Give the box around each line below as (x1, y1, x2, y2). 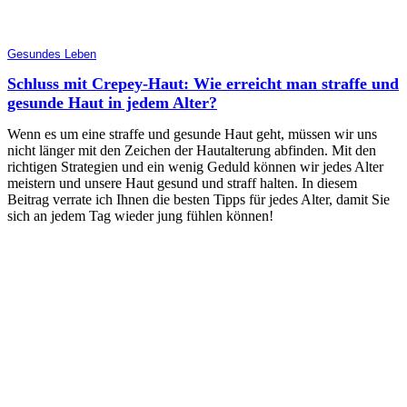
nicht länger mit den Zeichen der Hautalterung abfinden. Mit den (7, 142, 376, 158)
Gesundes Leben (7, 46, 96, 61)
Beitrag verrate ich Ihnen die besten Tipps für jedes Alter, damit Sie (7, 191, 390, 207)
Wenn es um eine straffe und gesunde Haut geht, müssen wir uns (7, 125, 377, 142)
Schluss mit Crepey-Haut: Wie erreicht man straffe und (7, 74, 399, 93)
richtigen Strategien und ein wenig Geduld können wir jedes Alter (7, 158, 383, 174)
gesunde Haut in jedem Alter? (7, 93, 217, 112)
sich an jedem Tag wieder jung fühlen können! (7, 207, 273, 223)
